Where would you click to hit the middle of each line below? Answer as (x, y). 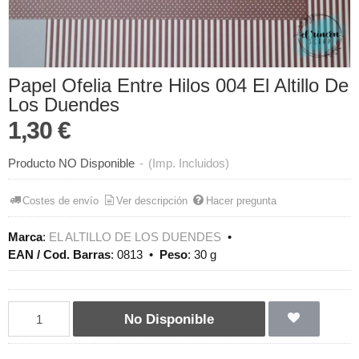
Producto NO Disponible (71, 163)
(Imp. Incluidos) (189, 163)
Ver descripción (152, 200)
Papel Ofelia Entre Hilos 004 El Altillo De (178, 86)
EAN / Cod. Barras (59, 255)
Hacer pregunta (241, 200)
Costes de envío (61, 200)
